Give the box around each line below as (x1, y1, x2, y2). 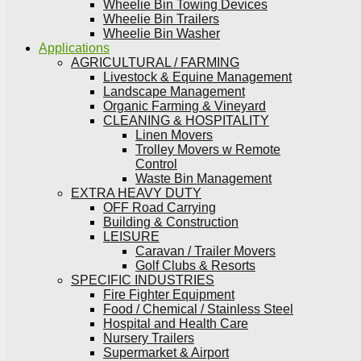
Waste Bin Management (135, 172, 272, 185)
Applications (39, 41, 110, 55)
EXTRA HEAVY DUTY (71, 186, 201, 200)
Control (135, 157, 177, 171)
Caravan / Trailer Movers (135, 244, 276, 258)
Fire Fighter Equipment (103, 288, 234, 301)
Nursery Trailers (103, 331, 194, 345)
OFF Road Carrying (103, 201, 216, 214)
